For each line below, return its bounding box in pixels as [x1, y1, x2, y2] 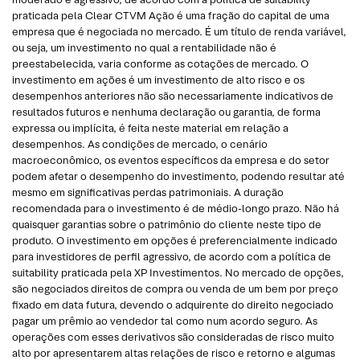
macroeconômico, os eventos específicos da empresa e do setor [12, 153, 329, 167]
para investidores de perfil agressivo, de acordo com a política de [12, 249, 331, 264]
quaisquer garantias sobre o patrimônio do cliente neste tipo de [12, 217, 321, 231]
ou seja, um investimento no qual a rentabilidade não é [12, 40, 276, 55]
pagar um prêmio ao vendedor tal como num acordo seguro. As [12, 313, 317, 328]
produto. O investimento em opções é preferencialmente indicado [12, 233, 337, 247]
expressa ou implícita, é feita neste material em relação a [12, 121, 288, 135]
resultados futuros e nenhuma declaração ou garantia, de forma [12, 104, 321, 119]
